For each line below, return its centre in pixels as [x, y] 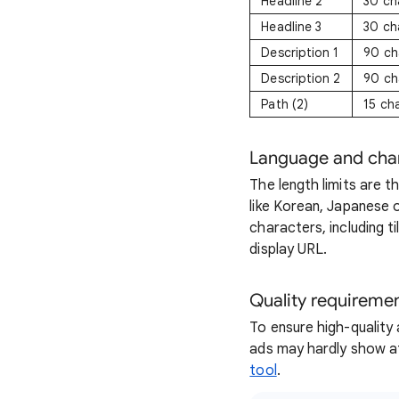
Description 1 [300, 53]
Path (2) [285, 104]
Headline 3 [292, 27]
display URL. [289, 249]
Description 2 [301, 78]
